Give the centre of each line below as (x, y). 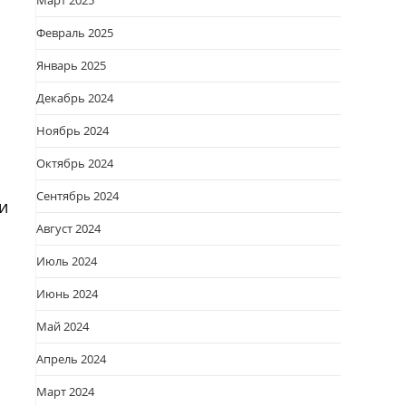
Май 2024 (63, 326)
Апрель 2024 (71, 359)
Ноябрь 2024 (72, 130)
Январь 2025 (71, 65)
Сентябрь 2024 (77, 196)
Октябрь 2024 (75, 163)
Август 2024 (68, 228)
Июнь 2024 (67, 294)
